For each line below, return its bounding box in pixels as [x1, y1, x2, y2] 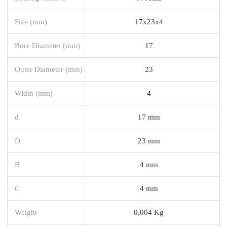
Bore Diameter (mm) [15, 41, 80, 50]
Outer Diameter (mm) [15, 64, 83, 73]
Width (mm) [15, 88, 53, 97]
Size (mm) [15, 17, 47, 26]
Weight [15, 207, 37, 216]
